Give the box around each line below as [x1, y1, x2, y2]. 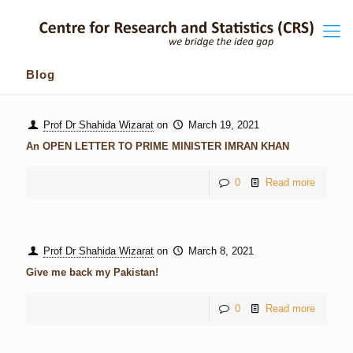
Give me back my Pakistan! [26, 266, 158, 278]
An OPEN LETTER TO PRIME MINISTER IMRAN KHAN [26, 140, 289, 152]
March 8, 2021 [188, 245, 255, 257]
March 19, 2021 [188, 119, 260, 131]
